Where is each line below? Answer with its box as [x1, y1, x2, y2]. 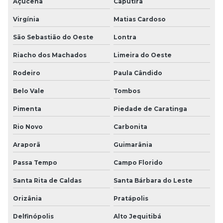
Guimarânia [113, 140, 152, 148]
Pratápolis [113, 194, 148, 202]
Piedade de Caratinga [113, 105, 187, 112]
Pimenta [13, 105, 41, 112]
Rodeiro [13, 69, 40, 77]
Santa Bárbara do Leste [113, 176, 193, 184]
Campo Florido [113, 158, 163, 166]
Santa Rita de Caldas [13, 176, 82, 184]
